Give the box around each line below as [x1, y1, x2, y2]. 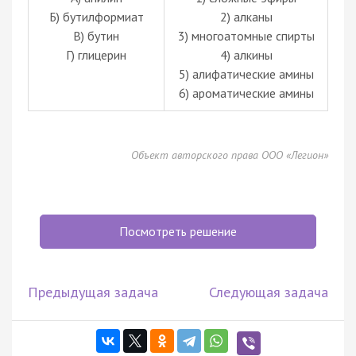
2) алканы [219, 8, 273, 25]
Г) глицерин [66, 46, 126, 63]
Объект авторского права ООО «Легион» [131, 147, 328, 162]
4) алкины [219, 46, 273, 63]
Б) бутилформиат [48, 8, 144, 25]
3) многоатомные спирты [177, 27, 315, 44]
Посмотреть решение [119, 222, 237, 239]
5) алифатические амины [178, 65, 314, 82]
